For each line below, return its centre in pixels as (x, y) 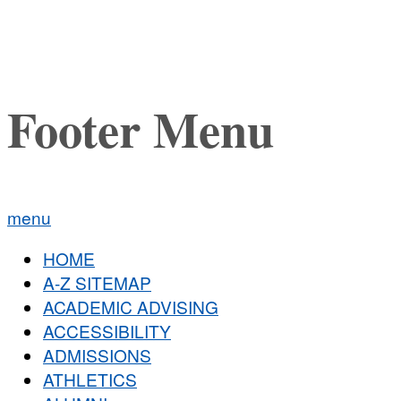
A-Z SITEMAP (97, 283)
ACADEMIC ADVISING (131, 307)
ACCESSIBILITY (107, 331)
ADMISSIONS (97, 355)
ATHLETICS (90, 380)
